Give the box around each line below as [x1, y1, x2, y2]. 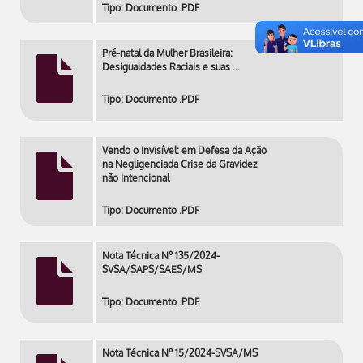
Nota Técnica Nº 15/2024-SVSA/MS [102, 347, 258, 359]
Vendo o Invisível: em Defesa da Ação [102, 144, 267, 156]
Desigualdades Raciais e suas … [102, 61, 240, 73]
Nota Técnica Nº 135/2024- [102, 250, 220, 262]
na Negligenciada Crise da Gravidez [102, 158, 257, 170]
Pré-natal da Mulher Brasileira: [102, 47, 233, 59]
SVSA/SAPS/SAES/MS [102, 263, 202, 275]
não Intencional [102, 172, 169, 184]
